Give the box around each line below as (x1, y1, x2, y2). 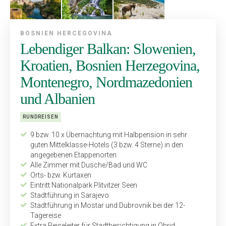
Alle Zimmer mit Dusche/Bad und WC (30, 160, 147, 169)
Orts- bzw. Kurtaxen (30, 171, 91, 179)
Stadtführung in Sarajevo (30, 191, 109, 199)
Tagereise (30, 211, 61, 219)
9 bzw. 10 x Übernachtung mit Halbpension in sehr (30, 130, 187, 139)
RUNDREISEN (23, 114, 59, 120)
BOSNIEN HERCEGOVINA (20, 29, 112, 37)
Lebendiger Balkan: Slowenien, (20, 40, 196, 57)
